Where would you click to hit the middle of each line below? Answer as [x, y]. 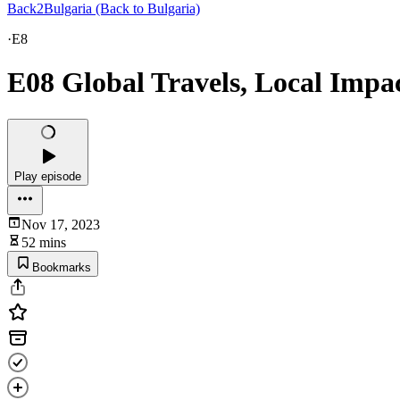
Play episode [48, 176]
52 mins [44, 242]
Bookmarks [62, 267]
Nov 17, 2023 [61, 224]
